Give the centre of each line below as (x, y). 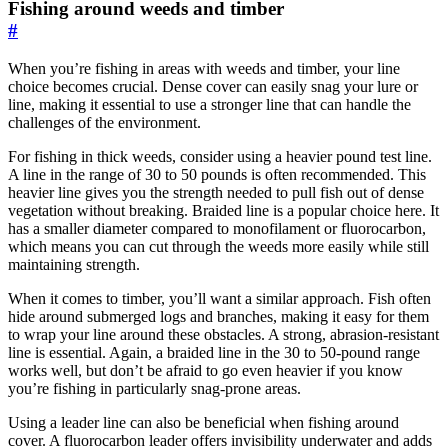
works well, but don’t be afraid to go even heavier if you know (205, 371)
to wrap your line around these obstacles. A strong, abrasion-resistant (223, 335)
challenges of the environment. (104, 123)
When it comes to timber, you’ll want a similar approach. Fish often (219, 299)
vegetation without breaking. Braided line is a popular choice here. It (223, 211)
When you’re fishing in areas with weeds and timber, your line (204, 69)
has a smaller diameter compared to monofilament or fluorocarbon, (217, 229)
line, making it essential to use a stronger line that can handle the (209, 105)
